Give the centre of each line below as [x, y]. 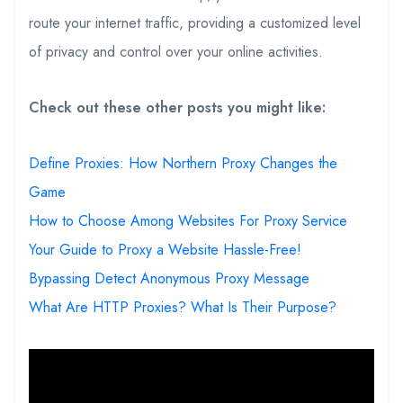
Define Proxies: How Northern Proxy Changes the [183, 163]
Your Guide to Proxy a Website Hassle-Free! [165, 249]
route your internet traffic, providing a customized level [195, 22]
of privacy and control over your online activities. [176, 51]
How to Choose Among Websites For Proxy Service [188, 220]
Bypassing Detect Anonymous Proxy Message [169, 278]
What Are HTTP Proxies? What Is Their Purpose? [183, 307]
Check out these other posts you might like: [177, 107]
